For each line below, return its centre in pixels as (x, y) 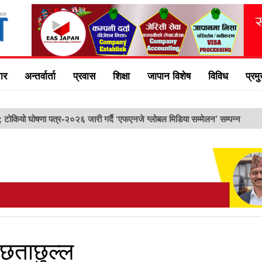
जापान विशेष (169, 75)
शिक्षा (121, 75)
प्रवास (84, 75)
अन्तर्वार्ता (40, 75)
